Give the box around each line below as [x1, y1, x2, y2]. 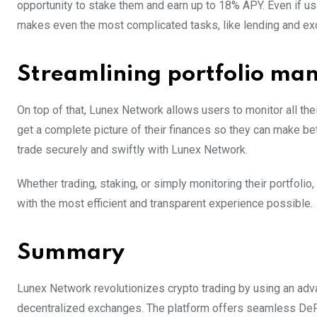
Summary [17, 241, 125, 264]
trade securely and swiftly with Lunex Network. [17, 142, 248, 156]
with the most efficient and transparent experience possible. [17, 196, 313, 210]
